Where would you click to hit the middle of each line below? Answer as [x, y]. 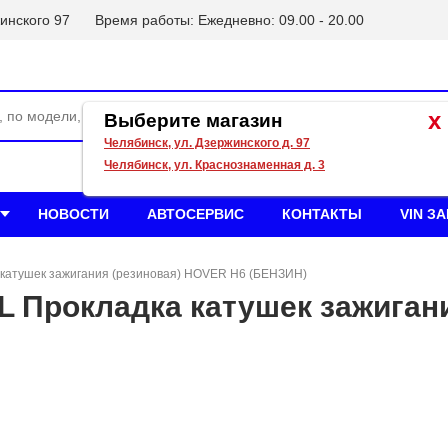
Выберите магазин [193, 121]
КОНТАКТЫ [322, 214]
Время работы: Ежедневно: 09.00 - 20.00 [229, 20]
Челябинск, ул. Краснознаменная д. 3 [214, 165]
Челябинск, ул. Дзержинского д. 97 [207, 143]
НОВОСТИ [73, 214]
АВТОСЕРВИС [195, 214]
